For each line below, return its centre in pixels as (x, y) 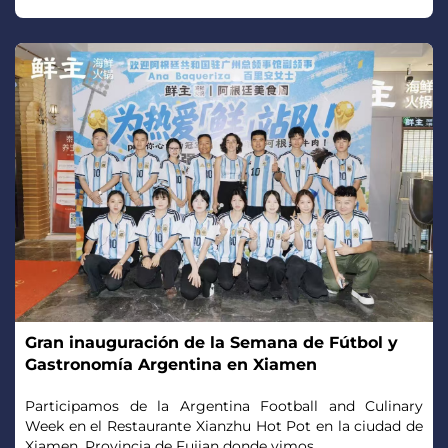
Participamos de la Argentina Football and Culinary (224, 405)
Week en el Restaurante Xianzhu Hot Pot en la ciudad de (224, 425)
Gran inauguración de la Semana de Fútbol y (211, 342)
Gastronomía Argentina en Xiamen (171, 364)
